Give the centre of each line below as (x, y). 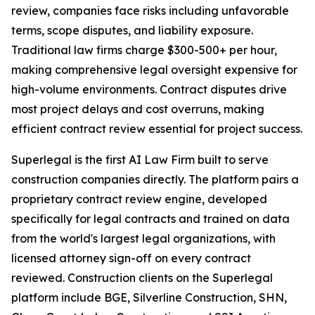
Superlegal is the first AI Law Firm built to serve (140, 160)
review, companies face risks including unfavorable (150, 11)
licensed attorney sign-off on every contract (131, 258)
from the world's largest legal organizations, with (143, 239)
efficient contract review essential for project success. (157, 129)
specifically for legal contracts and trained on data (150, 219)
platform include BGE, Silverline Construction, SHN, (149, 298)
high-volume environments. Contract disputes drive (149, 90)
